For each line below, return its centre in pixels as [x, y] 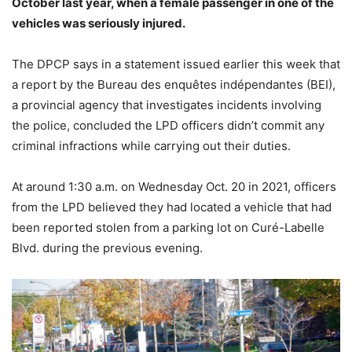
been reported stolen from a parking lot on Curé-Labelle [168, 227]
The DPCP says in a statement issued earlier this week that [176, 64]
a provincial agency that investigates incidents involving [167, 105]
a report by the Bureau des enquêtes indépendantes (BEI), [174, 84]
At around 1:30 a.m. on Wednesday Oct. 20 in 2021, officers [174, 187]
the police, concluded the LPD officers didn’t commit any [168, 125]
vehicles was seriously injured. [99, 23]
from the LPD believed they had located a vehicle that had [172, 207]
